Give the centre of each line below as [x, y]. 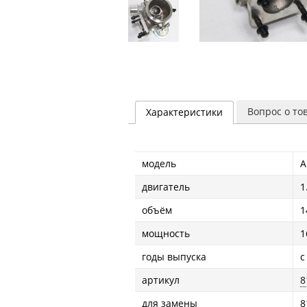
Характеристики [184, 112]
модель [159, 163]
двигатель [166, 186]
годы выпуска [174, 256]
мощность [166, 233]
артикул [161, 280]
